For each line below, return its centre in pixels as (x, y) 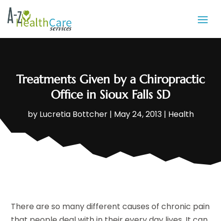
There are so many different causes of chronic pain (110, 207)
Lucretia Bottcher (73, 114)
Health (181, 114)
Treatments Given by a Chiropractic (110, 80)
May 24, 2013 (138, 114)
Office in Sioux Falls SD (110, 95)
